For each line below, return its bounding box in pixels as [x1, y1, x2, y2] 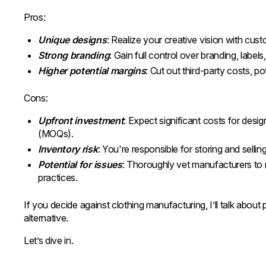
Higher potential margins [38, 65, 146, 77]
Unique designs [38, 34, 107, 46]
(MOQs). [38, 128, 74, 140]
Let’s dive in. [24, 235, 74, 246]
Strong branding [38, 49, 110, 61]
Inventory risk [38, 143, 98, 155]
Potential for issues [38, 159, 122, 170]
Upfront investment [38, 115, 124, 126]
